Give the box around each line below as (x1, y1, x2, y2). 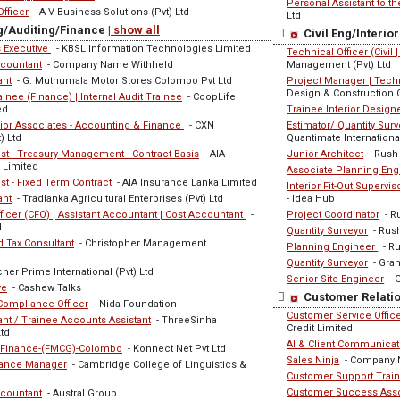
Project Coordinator (287, 209, 380, 221)
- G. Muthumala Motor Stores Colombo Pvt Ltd (12, 75, 232, 87)
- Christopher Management (74, 237, 206, 249)
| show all (108, 23, 160, 37)
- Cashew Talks (7, 282, 81, 294)
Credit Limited (287, 322, 354, 334)
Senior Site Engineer (287, 273, 385, 285)
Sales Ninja (287, 354, 340, 366)
